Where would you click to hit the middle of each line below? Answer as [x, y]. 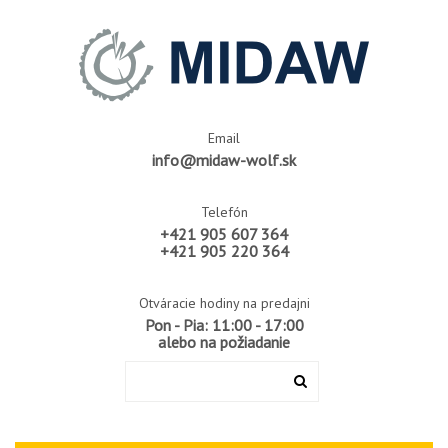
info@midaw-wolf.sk [224, 159]
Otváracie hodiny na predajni [224, 302]
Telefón [224, 211]
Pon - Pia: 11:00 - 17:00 [224, 324]
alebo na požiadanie [224, 341]
